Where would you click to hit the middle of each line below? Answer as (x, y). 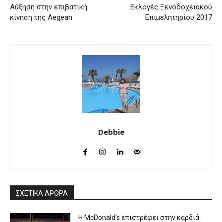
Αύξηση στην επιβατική (49, 7)
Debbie (111, 132)
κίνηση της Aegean (41, 17)
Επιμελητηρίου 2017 (178, 17)
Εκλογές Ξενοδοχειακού (171, 7)
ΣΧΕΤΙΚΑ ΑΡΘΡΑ (42, 193)
